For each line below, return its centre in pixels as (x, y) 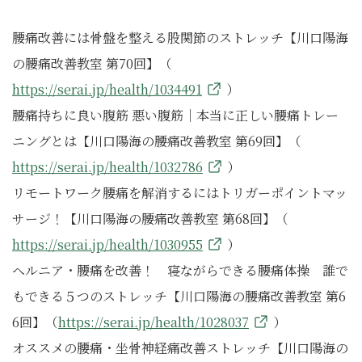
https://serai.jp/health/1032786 (107, 167)
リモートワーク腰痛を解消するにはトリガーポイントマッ (180, 193)
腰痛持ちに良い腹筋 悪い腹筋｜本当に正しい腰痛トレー (175, 115)
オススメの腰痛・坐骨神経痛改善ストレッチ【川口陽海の (180, 348)
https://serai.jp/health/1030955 (107, 244)
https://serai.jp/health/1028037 (154, 322)
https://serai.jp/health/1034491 (107, 89)
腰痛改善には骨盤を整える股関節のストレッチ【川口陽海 (180, 38)
